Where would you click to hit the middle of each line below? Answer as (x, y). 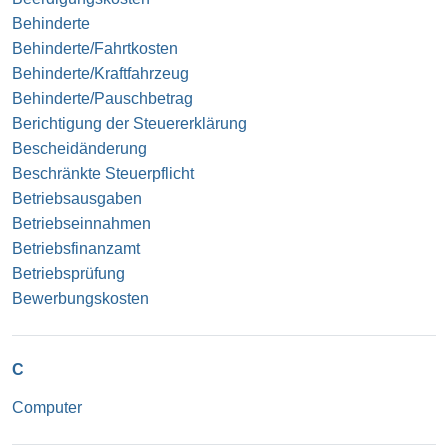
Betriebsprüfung (68, 273)
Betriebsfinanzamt (76, 248)
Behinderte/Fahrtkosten (95, 48)
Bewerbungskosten (80, 298)
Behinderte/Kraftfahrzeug (100, 73)
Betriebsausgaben (77, 198)
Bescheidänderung (79, 148)
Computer (47, 407)
